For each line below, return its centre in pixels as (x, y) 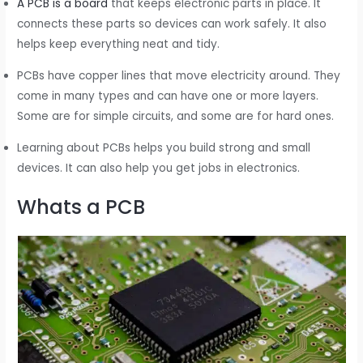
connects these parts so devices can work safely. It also (172, 24)
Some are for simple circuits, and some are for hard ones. (176, 117)
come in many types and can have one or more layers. (168, 96)
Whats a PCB (81, 207)
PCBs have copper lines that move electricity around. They (179, 76)
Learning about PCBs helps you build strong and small (164, 147)
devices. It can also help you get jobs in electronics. (159, 168)
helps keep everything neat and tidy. (119, 45)
